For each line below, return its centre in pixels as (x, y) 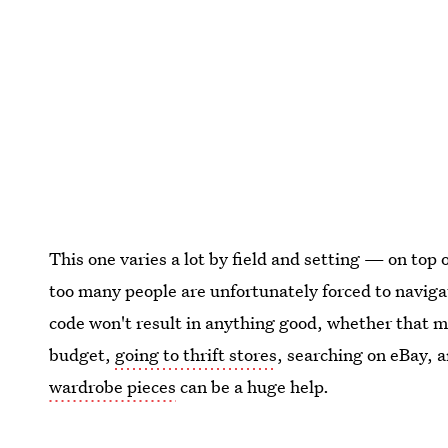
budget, (82, 354)
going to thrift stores (196, 354)
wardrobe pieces (113, 386)
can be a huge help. (253, 386)
